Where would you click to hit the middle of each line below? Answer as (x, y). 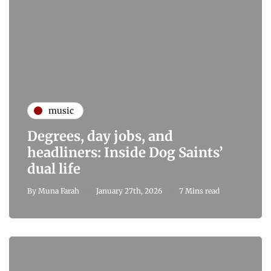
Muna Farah (59, 191)
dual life (54, 169)
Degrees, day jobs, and (100, 136)
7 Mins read (199, 191)
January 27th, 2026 (129, 191)
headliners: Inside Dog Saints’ (125, 153)
